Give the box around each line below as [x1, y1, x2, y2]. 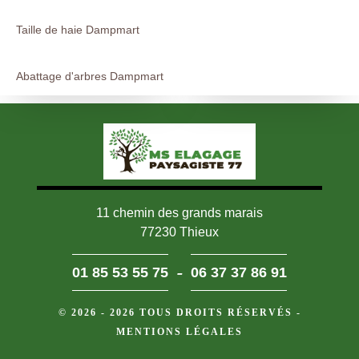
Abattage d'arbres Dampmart [16, 69, 163, 83]
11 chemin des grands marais [96, 205, 263, 220]
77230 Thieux [140, 224, 219, 239]
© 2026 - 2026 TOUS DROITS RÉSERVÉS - [58, 306, 301, 318]
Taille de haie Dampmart [16, 22, 139, 36]
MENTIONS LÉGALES [116, 325, 243, 337]
